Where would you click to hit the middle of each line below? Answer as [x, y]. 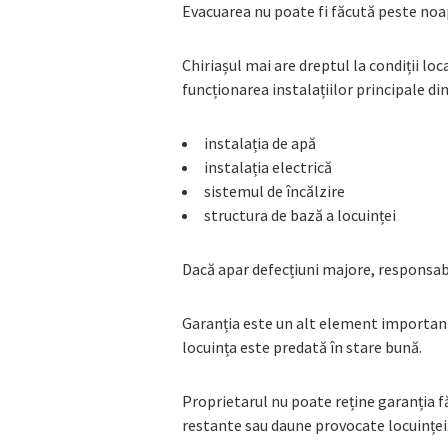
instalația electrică [268, 167]
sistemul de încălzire [274, 191]
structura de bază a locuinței [300, 215]
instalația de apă [260, 143]
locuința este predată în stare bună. [302, 347]
